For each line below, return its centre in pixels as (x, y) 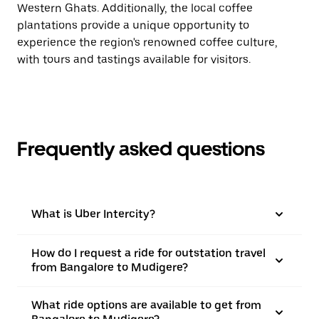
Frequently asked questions (141, 149)
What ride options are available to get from (146, 305)
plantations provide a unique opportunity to (133, 25)
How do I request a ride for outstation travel (148, 253)
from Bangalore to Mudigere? (110, 267)
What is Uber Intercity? (93, 214)
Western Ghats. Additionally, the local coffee (135, 8)
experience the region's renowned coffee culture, (147, 42)
